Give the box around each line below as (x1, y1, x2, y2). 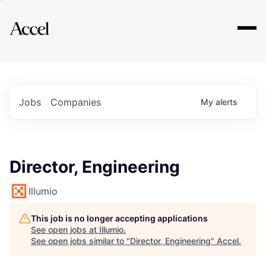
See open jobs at (31, 224, 99, 235)
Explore (28, 14, 64, 28)
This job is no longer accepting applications (31, 213, 208, 223)
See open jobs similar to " (31, 236, 130, 246)
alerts (216, 97, 237, 107)
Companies (50, 96, 101, 108)
